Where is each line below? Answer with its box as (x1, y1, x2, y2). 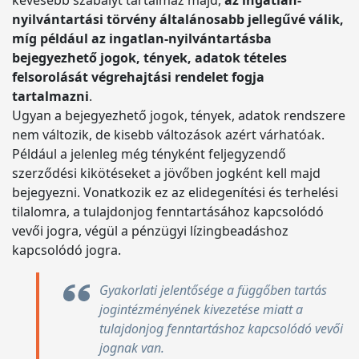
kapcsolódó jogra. (12, 241, 121, 259)
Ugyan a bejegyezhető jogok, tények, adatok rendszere (12, 107, 345, 124)
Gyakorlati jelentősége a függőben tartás (99, 281, 327, 299)
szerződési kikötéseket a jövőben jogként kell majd (12, 164, 321, 182)
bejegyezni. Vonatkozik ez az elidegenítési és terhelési (12, 184, 338, 201)
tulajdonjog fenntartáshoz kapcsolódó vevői (99, 320, 343, 337)
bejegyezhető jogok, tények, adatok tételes (12, 49, 287, 67)
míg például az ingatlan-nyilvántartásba (12, 30, 272, 47)
